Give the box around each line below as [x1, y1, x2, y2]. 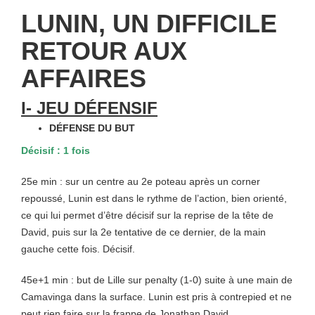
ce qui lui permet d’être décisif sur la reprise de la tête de [21, 210, 274, 221]
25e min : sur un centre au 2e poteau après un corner [21, 176, 260, 187]
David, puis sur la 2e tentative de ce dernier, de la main [21, 226, 266, 238]
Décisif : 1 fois [21, 145, 90, 156]
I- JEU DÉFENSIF [21, 98, 157, 117]
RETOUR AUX [21, 37, 187, 65]
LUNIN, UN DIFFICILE [21, 9, 277, 38]
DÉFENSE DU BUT [49, 122, 135, 134]
